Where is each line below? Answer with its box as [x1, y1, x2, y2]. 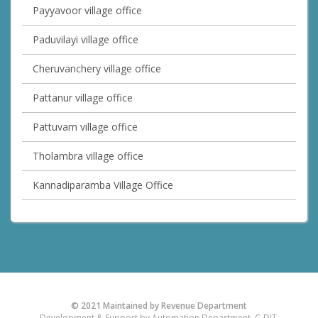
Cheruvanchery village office [33, 62, 161, 76]
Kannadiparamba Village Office [33, 178, 173, 192]
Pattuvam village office [33, 120, 138, 134]
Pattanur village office [33, 91, 133, 105]
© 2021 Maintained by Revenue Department [71, 300, 247, 312]
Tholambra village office [33, 149, 143, 163]
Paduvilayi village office [33, 33, 138, 47]
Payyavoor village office [33, 4, 142, 18]
